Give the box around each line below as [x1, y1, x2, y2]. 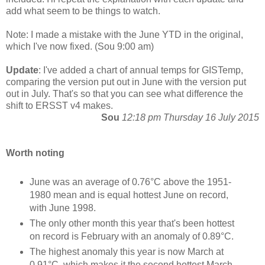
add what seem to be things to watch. [6, 5, 160, 16]
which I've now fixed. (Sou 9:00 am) [6, 41, 154, 51]
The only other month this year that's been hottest [29, 218, 234, 228]
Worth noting [6, 147, 64, 158]
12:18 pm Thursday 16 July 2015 [122, 112, 259, 122]
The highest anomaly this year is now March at [29, 246, 224, 257]
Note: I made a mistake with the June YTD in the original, [6, 29, 243, 40]
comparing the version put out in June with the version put [6, 76, 246, 87]
